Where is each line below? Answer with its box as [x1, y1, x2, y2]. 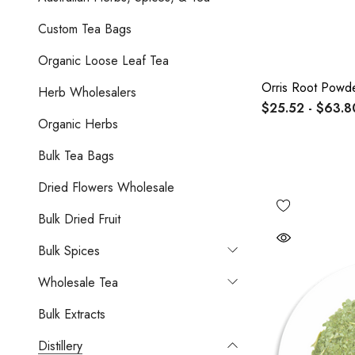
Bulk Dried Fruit [38, 209, 120, 228]
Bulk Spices [38, 241, 100, 260]
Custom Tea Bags [38, 19, 132, 38]
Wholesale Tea [38, 273, 118, 292]
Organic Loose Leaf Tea [38, 51, 169, 70]
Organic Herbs [38, 114, 118, 133]
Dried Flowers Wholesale [38, 177, 174, 197]
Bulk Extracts [38, 304, 105, 323]
